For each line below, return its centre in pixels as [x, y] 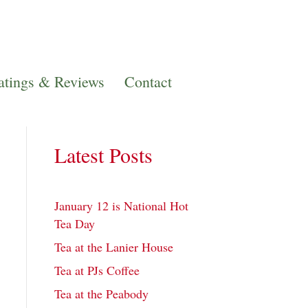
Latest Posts [103, 155]
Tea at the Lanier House [113, 247]
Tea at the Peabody [101, 294]
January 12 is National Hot [121, 206]
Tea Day [74, 224]
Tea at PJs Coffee [97, 271]
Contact [148, 82]
